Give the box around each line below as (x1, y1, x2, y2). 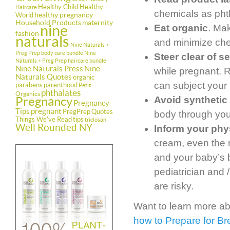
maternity (82, 18, 113, 27)
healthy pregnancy (34, 11, 93, 19)
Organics (15, 90, 40, 97)
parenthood (44, 81, 78, 89)
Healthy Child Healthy (38, 3, 103, 11)
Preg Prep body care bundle (15, 50, 83, 56)
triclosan (85, 117, 106, 123)
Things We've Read (15, 116, 72, 123)
